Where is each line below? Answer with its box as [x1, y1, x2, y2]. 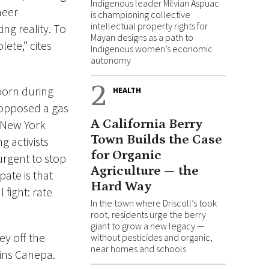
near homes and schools [91, 243, 186, 255]
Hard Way [91, 179, 151, 194]
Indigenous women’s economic [91, 43, 213, 55]
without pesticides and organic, [91, 231, 213, 243]
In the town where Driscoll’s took [91, 197, 217, 209]
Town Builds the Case [91, 132, 222, 147]
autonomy [91, 54, 131, 66]
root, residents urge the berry [91, 208, 206, 220]
